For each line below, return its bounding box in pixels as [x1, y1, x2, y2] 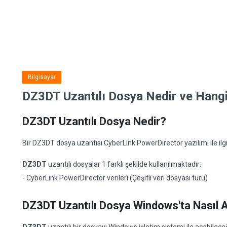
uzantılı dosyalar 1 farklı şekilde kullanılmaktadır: [47, 160, 201, 168]
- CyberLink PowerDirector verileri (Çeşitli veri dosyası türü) [22, 174, 208, 182]
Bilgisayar [28, 73, 56, 81]
